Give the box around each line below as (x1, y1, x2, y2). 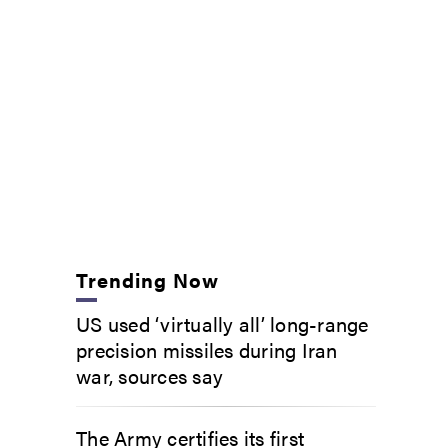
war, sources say (76, 360, 223, 390)
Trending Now (76, 264, 220, 294)
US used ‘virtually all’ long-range (76, 308, 369, 338)
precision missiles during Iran (76, 334, 338, 364)
